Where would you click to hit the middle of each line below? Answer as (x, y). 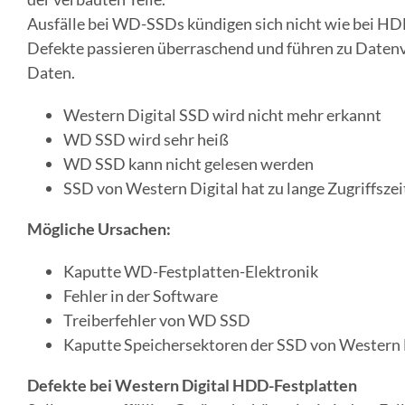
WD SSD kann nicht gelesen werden (188, 164)
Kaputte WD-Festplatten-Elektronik (190, 272)
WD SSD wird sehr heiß (146, 140)
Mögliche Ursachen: (99, 229)
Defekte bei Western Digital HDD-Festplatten (192, 386)
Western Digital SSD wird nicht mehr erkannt (222, 115)
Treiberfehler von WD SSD (156, 320)
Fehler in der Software (140, 296)
